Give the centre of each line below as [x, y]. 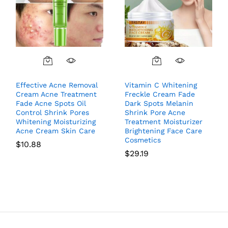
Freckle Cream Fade [160, 94]
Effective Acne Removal [57, 85]
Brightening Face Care [163, 131]
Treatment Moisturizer [164, 122]
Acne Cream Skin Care [55, 131]
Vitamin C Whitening [161, 85]
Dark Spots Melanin [159, 104]
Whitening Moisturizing [56, 122]
